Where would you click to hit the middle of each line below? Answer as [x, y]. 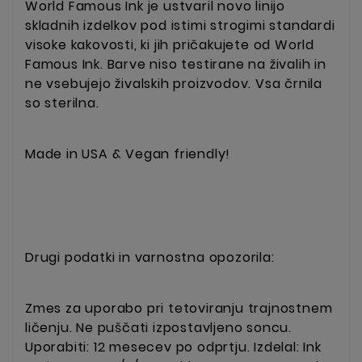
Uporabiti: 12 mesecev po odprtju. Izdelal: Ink [173, 347]
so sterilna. [62, 103]
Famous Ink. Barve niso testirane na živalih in [176, 64]
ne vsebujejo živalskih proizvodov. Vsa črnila [174, 83]
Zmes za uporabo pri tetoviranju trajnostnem [179, 309]
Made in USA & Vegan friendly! [128, 154]
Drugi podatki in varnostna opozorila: [150, 257]
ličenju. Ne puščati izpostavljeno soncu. [159, 328]
